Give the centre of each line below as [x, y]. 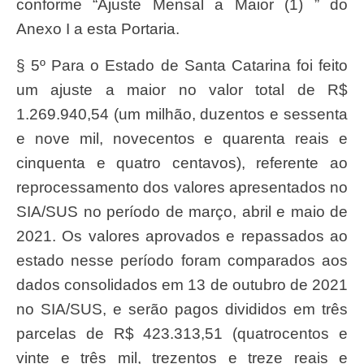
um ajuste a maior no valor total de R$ [182, 89]
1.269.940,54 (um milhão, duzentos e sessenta [182, 114]
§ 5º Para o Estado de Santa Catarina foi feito [182, 65]
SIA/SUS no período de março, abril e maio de [182, 211]
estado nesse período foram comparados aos [182, 260]
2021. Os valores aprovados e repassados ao [182, 236]
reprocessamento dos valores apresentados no [182, 187]
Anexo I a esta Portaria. [98, 29]
